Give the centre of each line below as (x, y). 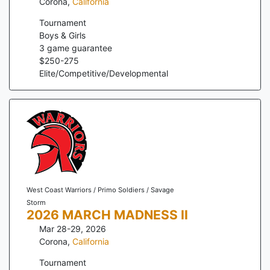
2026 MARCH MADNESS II (107, 215)
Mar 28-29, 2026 (73, 228)
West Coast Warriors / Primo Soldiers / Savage (100, 190)
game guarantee (78, 48)
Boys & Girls (62, 35)
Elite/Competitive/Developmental (104, 73)
